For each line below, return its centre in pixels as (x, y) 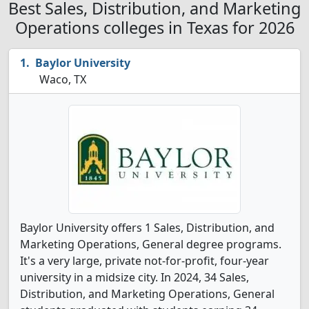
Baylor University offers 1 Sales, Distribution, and (147, 228)
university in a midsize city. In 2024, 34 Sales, (134, 277)
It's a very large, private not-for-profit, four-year (144, 261)
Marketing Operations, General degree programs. (151, 244)
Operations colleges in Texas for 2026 (154, 28)
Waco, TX (61, 79)
